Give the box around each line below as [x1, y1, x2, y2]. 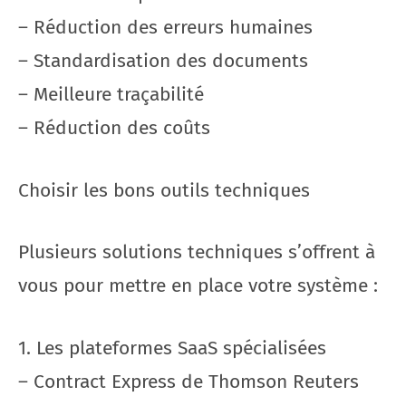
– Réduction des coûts [18, 116, 210, 140]
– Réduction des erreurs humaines [18, 15, 313, 39]
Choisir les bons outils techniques [18, 178, 310, 202]
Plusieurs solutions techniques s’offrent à [18, 240, 375, 264]
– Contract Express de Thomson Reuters [18, 369, 359, 393]
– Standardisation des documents [18, 49, 308, 72]
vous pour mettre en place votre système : [18, 274, 378, 297]
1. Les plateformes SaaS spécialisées [18, 335, 326, 360]
